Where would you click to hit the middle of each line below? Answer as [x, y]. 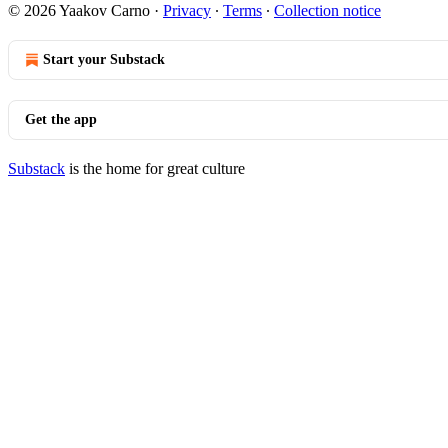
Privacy [187, 10]
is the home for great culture [155, 168]
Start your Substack [104, 59]
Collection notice [327, 10]
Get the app [61, 119]
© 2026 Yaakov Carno [79, 10]
